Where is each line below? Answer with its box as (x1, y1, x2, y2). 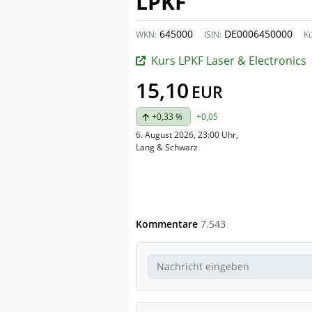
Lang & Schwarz (136, 141, 198, 153)
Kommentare (136, 217, 201, 231)
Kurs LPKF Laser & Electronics (151, 53, 306, 68)
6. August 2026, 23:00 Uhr (136, 129, 236, 141)
